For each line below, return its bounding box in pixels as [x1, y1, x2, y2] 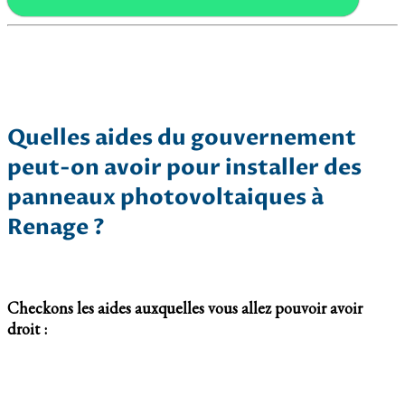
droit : [7, 318, 51, 340]
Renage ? [7, 212, 105, 243]
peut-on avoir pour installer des [7, 153, 362, 184]
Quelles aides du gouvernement [7, 123, 356, 154]
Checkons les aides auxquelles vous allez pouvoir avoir [7, 297, 363, 319]
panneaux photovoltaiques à [7, 183, 324, 213]
